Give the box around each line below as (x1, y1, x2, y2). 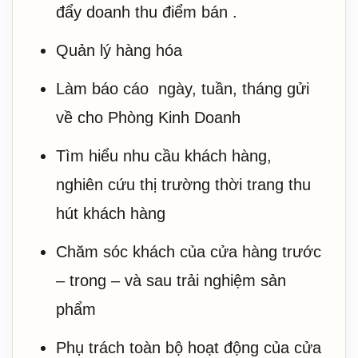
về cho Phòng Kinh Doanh (56, 109, 241, 126)
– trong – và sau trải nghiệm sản (56, 272, 286, 289)
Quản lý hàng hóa (56, 42, 182, 59)
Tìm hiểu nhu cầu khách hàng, (56, 147, 272, 165)
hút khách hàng (56, 205, 218, 222)
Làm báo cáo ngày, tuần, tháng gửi (56, 80, 309, 97)
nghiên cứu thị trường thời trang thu (56, 176, 311, 193)
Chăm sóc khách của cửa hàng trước (56, 243, 321, 261)
